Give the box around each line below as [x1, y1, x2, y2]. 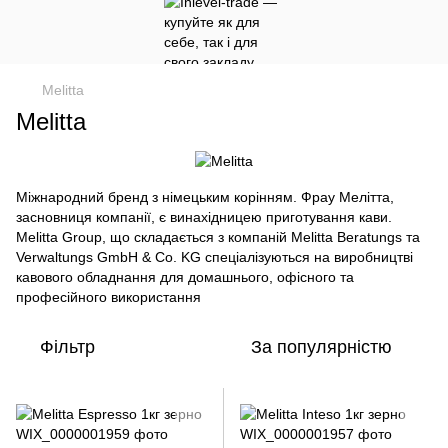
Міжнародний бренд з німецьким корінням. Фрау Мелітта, [16, 189, 394, 206]
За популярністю [251, 337, 392, 358]
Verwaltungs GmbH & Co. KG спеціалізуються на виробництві [16, 249, 413, 266]
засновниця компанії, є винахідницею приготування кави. [16, 209, 392, 226]
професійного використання [16, 289, 201, 306]
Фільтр [40, 337, 95, 358]
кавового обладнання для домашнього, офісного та [16, 269, 354, 286]
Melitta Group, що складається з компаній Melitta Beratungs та [16, 229, 420, 246]
